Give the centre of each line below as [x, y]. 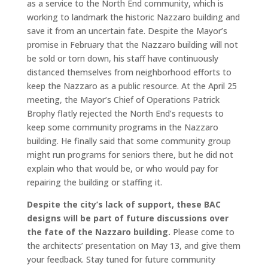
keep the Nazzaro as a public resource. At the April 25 [132, 86]
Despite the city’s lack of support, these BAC [124, 204]
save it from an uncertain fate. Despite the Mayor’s [127, 31]
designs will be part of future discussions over [127, 218]
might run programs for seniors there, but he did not [130, 155]
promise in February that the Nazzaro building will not [132, 45]
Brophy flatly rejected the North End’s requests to [125, 113]
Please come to [202, 232]
